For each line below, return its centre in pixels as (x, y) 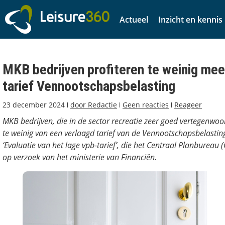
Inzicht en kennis (190, 19)
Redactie (101, 105)
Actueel (134, 19)
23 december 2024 (34, 105)
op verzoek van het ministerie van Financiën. (80, 157)
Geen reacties (146, 105)
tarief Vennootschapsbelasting (89, 86)
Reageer (188, 105)
